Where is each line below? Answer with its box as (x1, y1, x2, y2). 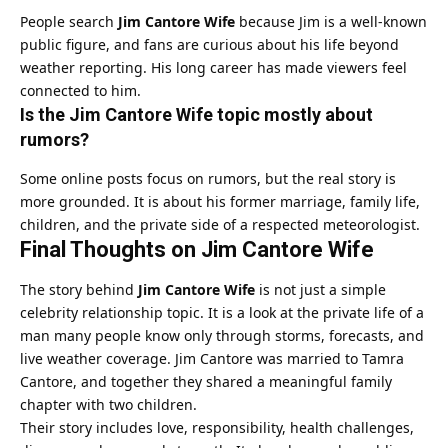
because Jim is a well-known (235, 12, 427, 32)
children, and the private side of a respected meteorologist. (20, 214, 420, 234)
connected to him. (20, 81, 141, 101)
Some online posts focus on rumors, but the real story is (20, 168, 396, 188)
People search (20, 12, 118, 32)
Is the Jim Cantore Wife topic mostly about (20, 104, 373, 126)
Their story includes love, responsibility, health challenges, (20, 418, 414, 438)
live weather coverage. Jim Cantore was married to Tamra (20, 349, 404, 369)
